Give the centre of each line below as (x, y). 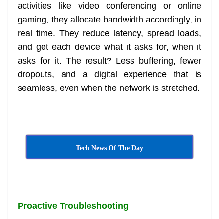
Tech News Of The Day (109, 148)
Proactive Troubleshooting (73, 206)
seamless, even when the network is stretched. (109, 88)
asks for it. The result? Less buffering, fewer (109, 61)
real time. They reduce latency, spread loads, (109, 33)
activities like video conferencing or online (109, 6)
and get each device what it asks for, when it (109, 47)
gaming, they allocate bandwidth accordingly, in (109, 20)
